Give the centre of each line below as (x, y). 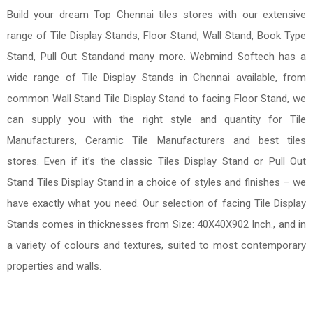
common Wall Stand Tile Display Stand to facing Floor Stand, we (156, 99)
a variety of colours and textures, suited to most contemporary (156, 245)
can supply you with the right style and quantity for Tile (156, 119)
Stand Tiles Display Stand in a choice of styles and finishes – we (156, 182)
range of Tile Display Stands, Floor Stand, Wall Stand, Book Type (156, 36)
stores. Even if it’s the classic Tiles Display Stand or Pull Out (156, 161)
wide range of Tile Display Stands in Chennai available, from (156, 78)
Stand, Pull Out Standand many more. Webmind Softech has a (156, 57)
